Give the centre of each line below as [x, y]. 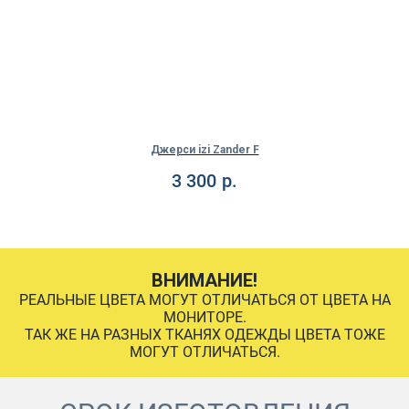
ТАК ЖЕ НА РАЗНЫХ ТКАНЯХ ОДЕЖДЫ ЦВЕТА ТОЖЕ [204, 335]
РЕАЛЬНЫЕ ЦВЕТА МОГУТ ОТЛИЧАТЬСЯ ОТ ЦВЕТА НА [204, 300]
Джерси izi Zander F [204, 150]
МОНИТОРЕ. [204, 318]
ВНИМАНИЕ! [204, 281]
